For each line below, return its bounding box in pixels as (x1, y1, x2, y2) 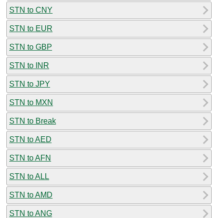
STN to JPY (9, 79, 50, 88)
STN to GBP (9, 42, 52, 51)
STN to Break (9, 116, 56, 125)
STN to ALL (9, 172, 49, 181)
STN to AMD (9, 190, 53, 199)
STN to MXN (9, 98, 53, 107)
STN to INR (9, 61, 49, 70)
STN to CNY (9, 5, 53, 14)
